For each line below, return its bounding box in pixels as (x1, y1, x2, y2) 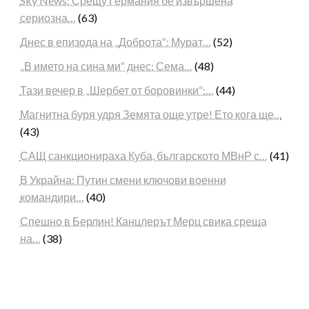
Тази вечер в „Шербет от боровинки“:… (19, 83, 214, 97)
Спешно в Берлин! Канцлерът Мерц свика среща (19, 215, 267, 228)
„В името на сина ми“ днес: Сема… (19, 59, 192, 73)
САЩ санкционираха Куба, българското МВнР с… (19, 149, 268, 163)
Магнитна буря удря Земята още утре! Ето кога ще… (19, 108, 282, 121)
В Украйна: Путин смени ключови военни (19, 173, 226, 187)
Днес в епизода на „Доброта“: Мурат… (19, 35, 211, 49)
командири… (19, 190, 84, 204)
